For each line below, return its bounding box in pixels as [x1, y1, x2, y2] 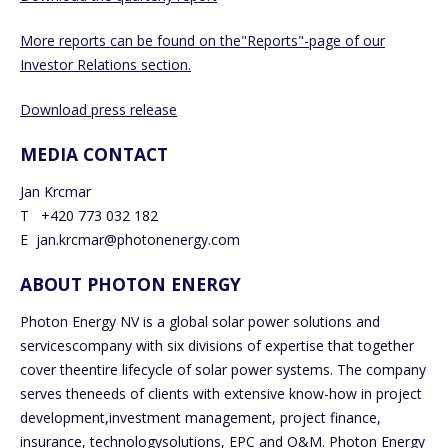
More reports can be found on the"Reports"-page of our [20, 30, 385, 50]
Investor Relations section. [20, 54, 191, 74]
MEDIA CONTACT [20, 141, 168, 166]
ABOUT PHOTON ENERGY [20, 271, 241, 296]
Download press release [20, 99, 177, 119]
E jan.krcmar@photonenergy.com [20, 229, 240, 249]
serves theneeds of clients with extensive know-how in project [20, 383, 422, 403]
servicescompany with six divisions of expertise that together [20, 335, 414, 355]
